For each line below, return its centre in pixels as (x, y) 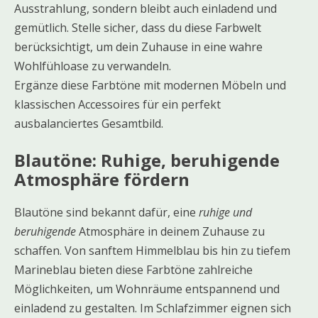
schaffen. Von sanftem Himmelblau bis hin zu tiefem (152, 250)
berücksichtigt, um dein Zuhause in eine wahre (138, 46)
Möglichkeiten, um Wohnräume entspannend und (147, 289)
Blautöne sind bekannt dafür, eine (106, 212)
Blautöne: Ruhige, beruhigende (147, 160)
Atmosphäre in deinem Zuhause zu (170, 231)
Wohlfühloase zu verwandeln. (93, 66)
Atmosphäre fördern (102, 179)
